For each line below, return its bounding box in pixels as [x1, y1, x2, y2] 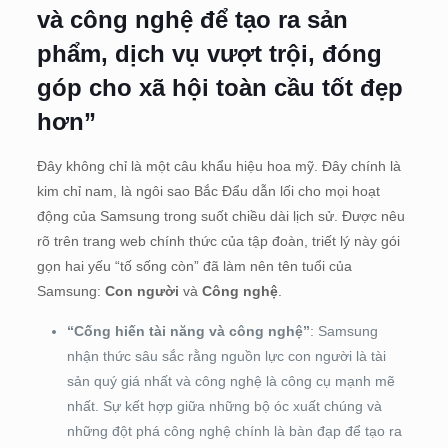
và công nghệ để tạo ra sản [36, 5, 348, 33]
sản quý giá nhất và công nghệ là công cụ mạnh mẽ [66, 372, 395, 389]
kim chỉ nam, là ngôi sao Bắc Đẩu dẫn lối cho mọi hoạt [36, 182, 380, 199]
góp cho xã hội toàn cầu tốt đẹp [36, 73, 403, 101]
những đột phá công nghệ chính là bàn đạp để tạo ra [66, 422, 402, 439]
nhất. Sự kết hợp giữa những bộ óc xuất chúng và [66, 397, 382, 414]
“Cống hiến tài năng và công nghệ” [66, 322, 310, 339]
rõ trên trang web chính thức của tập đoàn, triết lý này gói [36, 232, 400, 249]
